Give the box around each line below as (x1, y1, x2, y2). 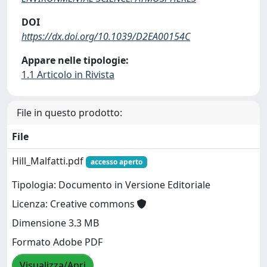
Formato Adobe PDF (12, 235, 103, 249)
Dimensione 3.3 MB (12, 216, 99, 230)
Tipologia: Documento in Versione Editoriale (12, 178, 210, 192)
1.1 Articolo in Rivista (21, 67, 114, 81)
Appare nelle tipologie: (21, 53, 129, 67)
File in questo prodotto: (17, 105, 122, 119)
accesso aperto (90, 156, 142, 167)
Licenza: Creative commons (12, 197, 137, 211)
